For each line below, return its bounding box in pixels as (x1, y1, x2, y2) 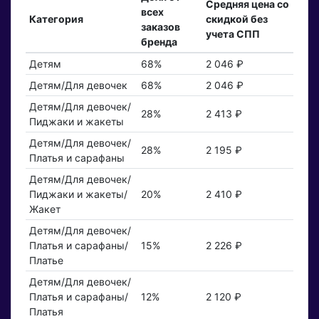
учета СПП (205, 28, 260, 41)
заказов (140, 21, 180, 33)
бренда (140, 36, 177, 48)
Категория (28, 13, 83, 26)
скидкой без (205, 13, 268, 26)
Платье (28, 254, 63, 267)
